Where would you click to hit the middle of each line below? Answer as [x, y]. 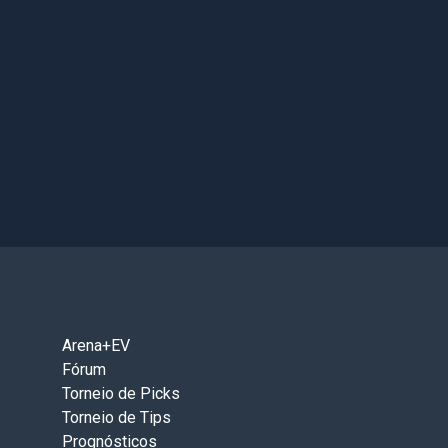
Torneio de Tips [116, 417]
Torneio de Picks [121, 393]
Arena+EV [96, 345]
